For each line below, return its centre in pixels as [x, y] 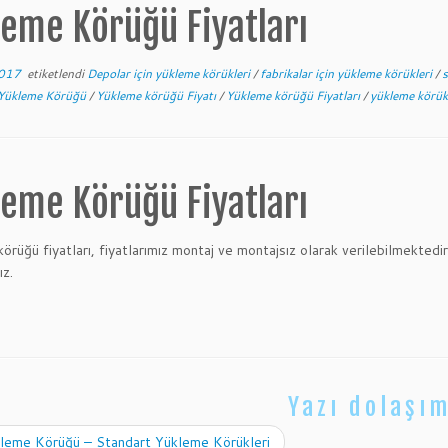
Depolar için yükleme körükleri [170, 73]
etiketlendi [54, 73]
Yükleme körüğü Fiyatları [294, 95]
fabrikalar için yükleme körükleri [347, 73]
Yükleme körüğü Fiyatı [157, 95]
